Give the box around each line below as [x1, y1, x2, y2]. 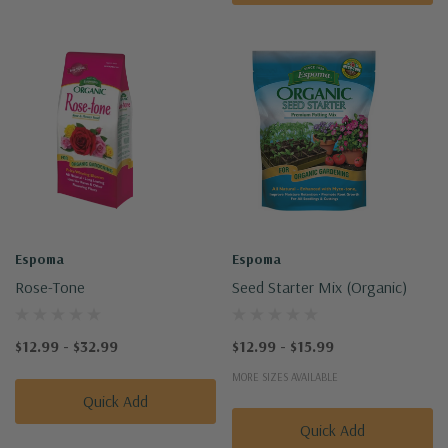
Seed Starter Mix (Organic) [232, 277, 407, 297]
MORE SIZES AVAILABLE [232, 370, 338, 384]
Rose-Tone [15, 277, 85, 297]
